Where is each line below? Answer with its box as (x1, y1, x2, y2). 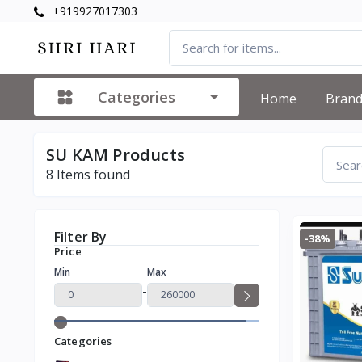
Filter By (54, 227, 107, 246)
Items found (53, 165, 130, 183)
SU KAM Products (46, 143, 185, 166)
